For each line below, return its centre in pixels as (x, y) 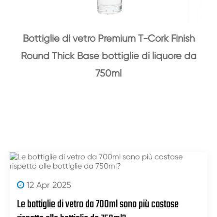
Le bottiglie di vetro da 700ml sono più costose (98, 205)
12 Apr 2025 (48, 185)
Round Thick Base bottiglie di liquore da (108, 56)
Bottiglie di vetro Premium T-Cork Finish (108, 39)
